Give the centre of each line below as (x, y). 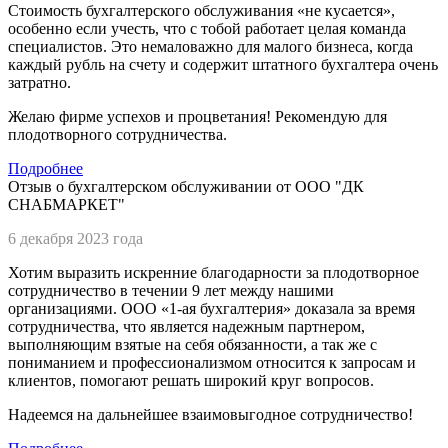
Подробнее (45, 168)
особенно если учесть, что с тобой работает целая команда (207, 28)
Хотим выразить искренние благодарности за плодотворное (213, 272)
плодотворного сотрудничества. (117, 134)
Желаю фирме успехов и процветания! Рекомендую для (197, 116)
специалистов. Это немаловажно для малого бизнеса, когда (210, 46)
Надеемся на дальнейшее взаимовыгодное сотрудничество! (210, 414)
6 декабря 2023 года (75, 238)
